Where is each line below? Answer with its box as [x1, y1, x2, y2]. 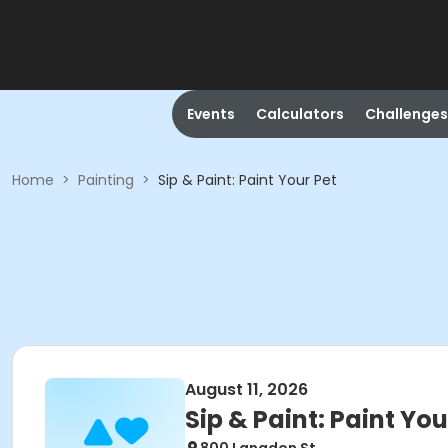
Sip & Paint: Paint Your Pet [158, 170, 337, 190]
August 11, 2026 [185, 378, 308, 401]
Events [186, 104, 235, 124]
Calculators [255, 104, 344, 124]
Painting [78, 170, 134, 190]
